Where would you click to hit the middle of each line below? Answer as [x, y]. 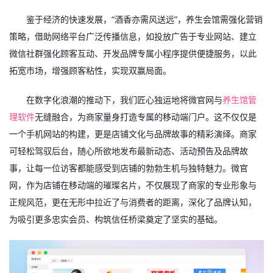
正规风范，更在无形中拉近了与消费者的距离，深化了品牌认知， [133, 202]
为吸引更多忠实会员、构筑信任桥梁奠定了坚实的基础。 [116, 219]
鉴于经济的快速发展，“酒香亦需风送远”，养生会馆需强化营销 [145, 19]
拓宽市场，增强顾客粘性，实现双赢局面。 [90, 70]
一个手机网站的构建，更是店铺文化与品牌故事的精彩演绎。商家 [133, 134]
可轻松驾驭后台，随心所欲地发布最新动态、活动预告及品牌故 [129, 151]
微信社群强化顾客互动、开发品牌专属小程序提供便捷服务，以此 [133, 53]
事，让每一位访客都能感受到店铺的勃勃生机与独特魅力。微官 [129, 168]
